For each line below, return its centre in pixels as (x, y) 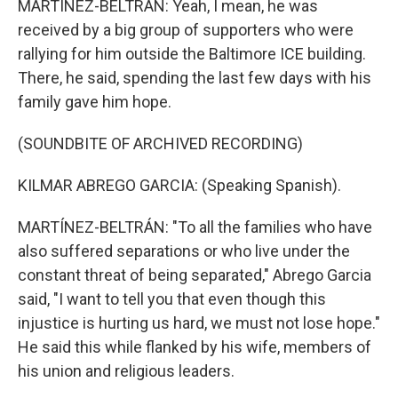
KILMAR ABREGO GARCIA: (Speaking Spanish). (179, 185)
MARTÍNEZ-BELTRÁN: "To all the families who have (195, 227)
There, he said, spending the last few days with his (195, 78)
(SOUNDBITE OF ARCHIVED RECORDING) (160, 143)
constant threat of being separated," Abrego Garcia (195, 275)
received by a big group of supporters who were (186, 30)
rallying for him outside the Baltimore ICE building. (192, 54)
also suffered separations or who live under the (184, 251)
